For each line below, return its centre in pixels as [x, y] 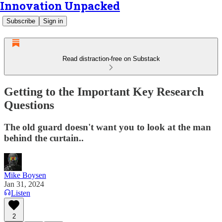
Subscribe [21, 21]
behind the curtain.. [44, 138]
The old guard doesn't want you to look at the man [108, 127]
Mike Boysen [25, 175]
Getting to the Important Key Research [104, 91]
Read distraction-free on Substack [111, 59]
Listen [21, 193]
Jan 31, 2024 [24, 184]
